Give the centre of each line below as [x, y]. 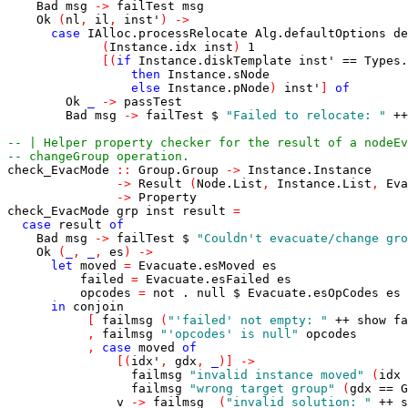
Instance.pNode [219, 88]
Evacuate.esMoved [197, 265]
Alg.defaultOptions [321, 33]
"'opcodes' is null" [229, 334]
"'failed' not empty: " [248, 320]
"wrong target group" [262, 388]
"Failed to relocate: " [306, 115]
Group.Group [178, 170]
